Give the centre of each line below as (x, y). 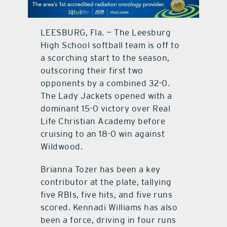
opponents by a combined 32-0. (105, 83)
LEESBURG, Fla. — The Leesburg (106, 32)
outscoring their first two (92, 70)
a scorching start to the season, (105, 58)
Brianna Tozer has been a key (100, 169)
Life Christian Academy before (103, 121)
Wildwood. (62, 146)
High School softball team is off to (110, 45)
